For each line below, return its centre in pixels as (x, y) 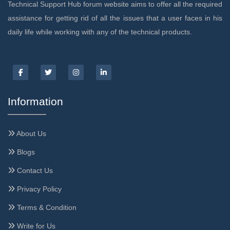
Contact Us (34, 170)
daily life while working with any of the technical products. (100, 32)
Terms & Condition (46, 207)
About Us (31, 133)
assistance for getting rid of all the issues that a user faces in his (115, 18)
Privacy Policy (38, 189)
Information (35, 101)
